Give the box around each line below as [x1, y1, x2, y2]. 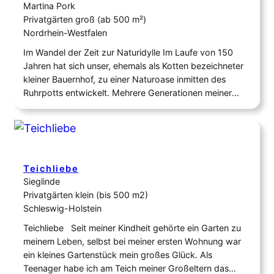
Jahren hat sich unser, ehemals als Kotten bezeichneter [23, 61, 243, 72]
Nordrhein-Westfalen [23, 28, 107, 39]
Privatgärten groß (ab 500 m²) [23, 14, 146, 25]
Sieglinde [23, 176, 60, 187]
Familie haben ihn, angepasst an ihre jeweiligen [23, 101, 211, 112]
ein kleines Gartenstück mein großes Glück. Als [23, 250, 212, 261]
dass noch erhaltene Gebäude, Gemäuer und [23, 128, 204, 139]
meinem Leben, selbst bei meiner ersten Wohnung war [23, 236, 241, 247]
